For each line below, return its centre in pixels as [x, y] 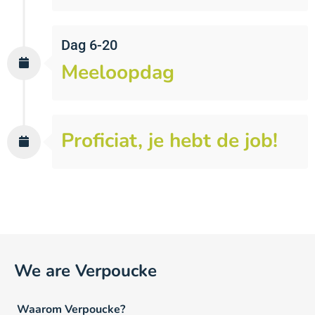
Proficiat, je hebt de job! [169, 141]
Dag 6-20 [89, 45]
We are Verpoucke [85, 271]
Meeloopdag [118, 73]
